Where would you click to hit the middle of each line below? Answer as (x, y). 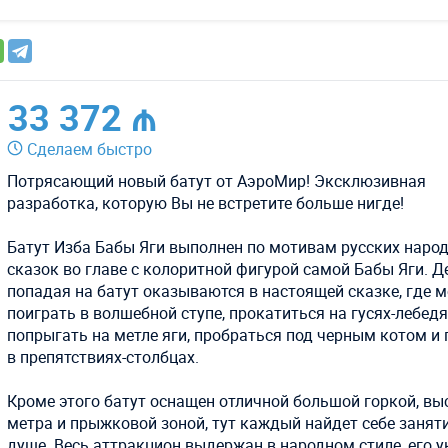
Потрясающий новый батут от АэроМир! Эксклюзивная (217, 180)
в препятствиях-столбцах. (103, 356)
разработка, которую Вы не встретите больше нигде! (206, 202)
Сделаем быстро (90, 148)
